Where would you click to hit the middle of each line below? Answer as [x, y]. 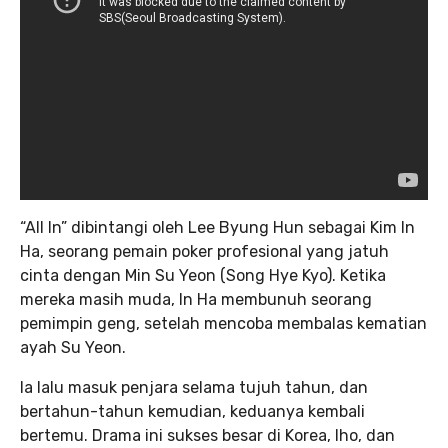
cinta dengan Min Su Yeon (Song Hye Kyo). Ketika [203, 275]
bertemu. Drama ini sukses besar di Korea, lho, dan [207, 435]
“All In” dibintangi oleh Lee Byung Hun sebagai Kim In [217, 227]
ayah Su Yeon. [73, 347]
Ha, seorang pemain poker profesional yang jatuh [204, 251]
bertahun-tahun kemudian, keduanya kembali [192, 411]
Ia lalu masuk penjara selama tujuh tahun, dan [194, 387]
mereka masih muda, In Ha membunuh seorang [196, 299]
